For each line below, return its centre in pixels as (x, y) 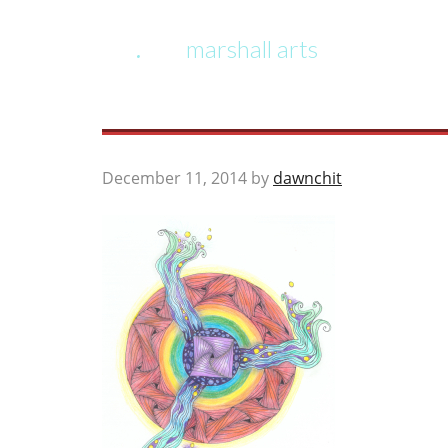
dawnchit (307, 178)
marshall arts (252, 48)
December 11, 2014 (174, 178)
